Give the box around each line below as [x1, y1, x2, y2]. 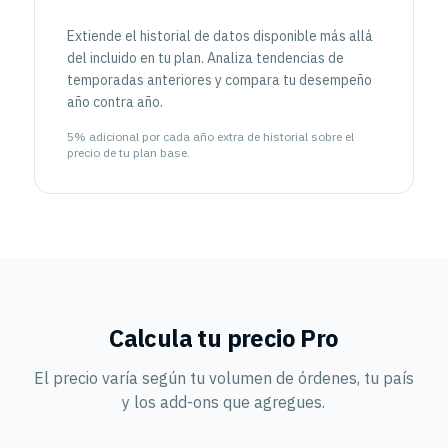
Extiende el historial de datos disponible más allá [66, 27, 373, 45]
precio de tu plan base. [66, 145, 190, 160]
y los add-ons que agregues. [122, 392, 326, 412]
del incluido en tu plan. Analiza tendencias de [66, 49, 344, 67]
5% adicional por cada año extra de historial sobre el [66, 129, 354, 144]
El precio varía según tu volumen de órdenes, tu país [33, 368, 414, 388]
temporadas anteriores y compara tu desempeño [66, 71, 372, 89]
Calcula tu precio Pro [109, 322, 339, 354]
